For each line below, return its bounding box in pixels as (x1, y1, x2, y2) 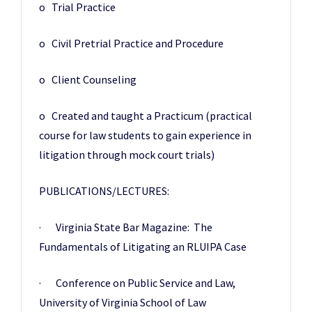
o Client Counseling (39, 72, 136, 86)
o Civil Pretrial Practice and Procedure (39, 36, 224, 50)
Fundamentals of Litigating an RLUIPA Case (39, 240, 247, 253)
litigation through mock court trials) (39, 148, 214, 162)
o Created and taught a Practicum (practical (39, 109, 252, 123)
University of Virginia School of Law (39, 295, 206, 309)
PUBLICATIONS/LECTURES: (39, 184, 169, 198)
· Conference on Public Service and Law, (39, 276, 235, 290)
